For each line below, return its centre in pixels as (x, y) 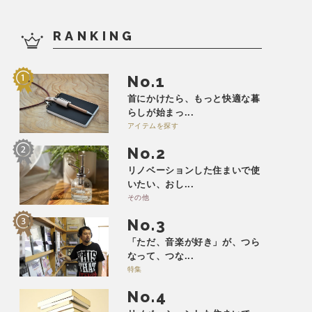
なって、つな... (161, 256)
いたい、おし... (161, 184)
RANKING (94, 36)
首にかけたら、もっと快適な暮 (194, 98)
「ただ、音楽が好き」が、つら (194, 242)
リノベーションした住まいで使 (194, 170)
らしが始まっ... (161, 112)
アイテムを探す (153, 125)
